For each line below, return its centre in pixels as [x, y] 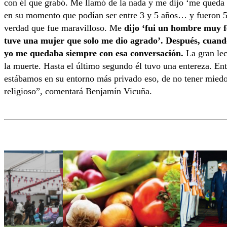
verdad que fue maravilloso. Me [63, 28]
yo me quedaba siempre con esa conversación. [94, 53]
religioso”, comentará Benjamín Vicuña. [78, 91]
